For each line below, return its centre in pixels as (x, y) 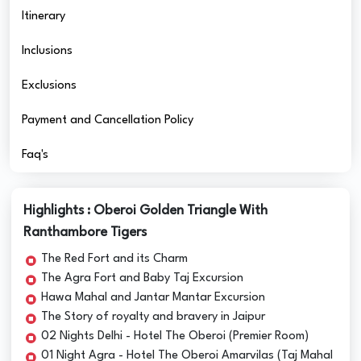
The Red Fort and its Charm (115, 259)
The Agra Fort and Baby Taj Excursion (143, 278)
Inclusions (47, 51)
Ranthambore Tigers (85, 232)
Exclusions (49, 85)
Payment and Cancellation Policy (108, 120)
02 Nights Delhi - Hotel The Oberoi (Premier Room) (175, 336)
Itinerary (44, 16)
